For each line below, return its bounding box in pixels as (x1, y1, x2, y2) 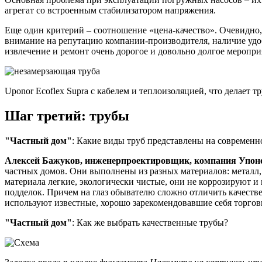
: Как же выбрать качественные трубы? (72, 218, 228, 228)
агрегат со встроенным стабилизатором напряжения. (5, 5, 216, 16)
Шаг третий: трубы (5, 108, 129, 124)
